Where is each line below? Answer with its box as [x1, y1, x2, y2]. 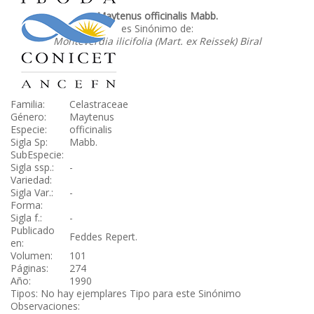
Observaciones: [11, 299, 80, 313]
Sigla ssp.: [11, 161, 54, 174]
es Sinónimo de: [121, 22, 193, 35]
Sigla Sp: [11, 135, 48, 149]
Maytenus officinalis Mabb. [96, 9, 218, 22]
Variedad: [11, 173, 52, 186]
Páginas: [11, 261, 48, 275]
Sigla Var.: [11, 186, 53, 199]
